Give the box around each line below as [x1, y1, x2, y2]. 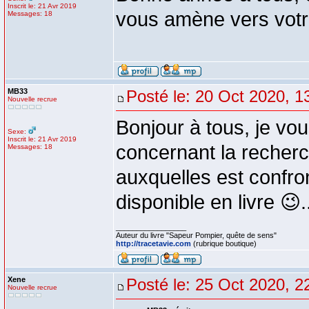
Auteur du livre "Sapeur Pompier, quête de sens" [116, 231, 277, 239]
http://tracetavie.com [116, 239, 191, 248]
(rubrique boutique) [191, 239, 257, 248]
